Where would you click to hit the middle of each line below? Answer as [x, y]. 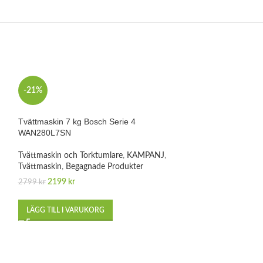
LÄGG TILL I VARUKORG [65, 210]
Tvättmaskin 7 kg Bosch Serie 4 [77, 121]
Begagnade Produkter [104, 166]
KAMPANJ [145, 155]
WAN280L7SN [44, 132]
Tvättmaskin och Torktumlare [70, 155]
